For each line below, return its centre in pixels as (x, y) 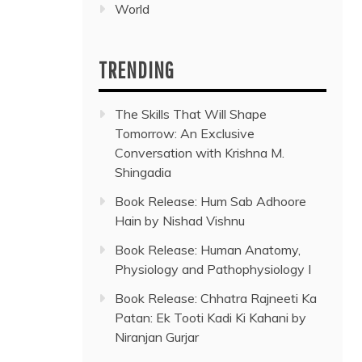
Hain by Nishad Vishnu (180, 221)
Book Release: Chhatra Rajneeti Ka (216, 299)
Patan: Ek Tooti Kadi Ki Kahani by (210, 318)
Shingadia (143, 173)
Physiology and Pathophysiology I (213, 269)
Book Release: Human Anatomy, (208, 250)
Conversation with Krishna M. (200, 153)
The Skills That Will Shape (191, 114)
